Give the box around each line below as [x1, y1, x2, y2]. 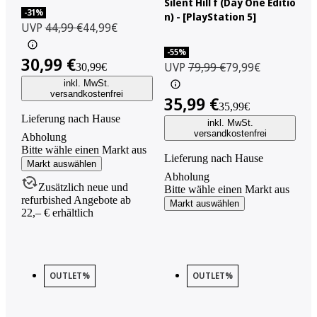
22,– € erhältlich [21, 206, 93, 219]
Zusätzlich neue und [38, 180, 128, 193]
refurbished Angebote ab [21, 193, 131, 206]
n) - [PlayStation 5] [163, 9, 256, 23]
